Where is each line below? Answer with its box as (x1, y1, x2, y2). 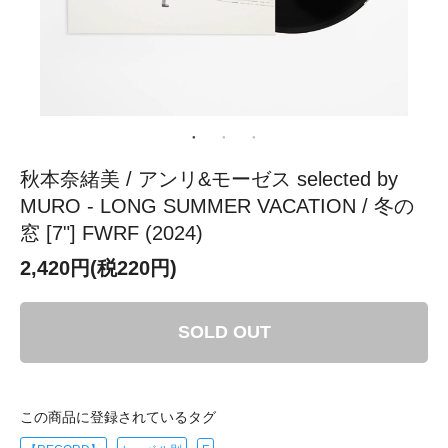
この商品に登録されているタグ (20, 408, 216, 425)
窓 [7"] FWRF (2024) (20, 221, 203, 244)
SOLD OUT (177, 321, 271, 342)
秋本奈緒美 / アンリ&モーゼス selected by (20, 167, 398, 190)
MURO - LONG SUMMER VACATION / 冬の (20, 194, 414, 217)
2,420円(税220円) (20, 256, 177, 279)
